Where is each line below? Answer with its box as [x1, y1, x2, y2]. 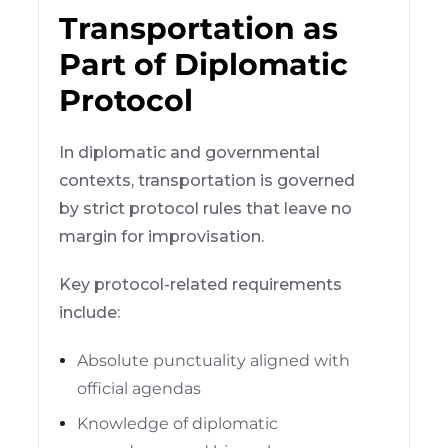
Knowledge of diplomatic [77, 413, 279, 433]
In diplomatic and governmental [59, 142, 321, 162]
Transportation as [59, 9, 339, 47]
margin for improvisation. [59, 226, 265, 246]
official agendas [77, 378, 202, 398]
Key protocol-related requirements [59, 274, 343, 294]
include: [59, 302, 121, 322]
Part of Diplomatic [59, 45, 349, 83]
